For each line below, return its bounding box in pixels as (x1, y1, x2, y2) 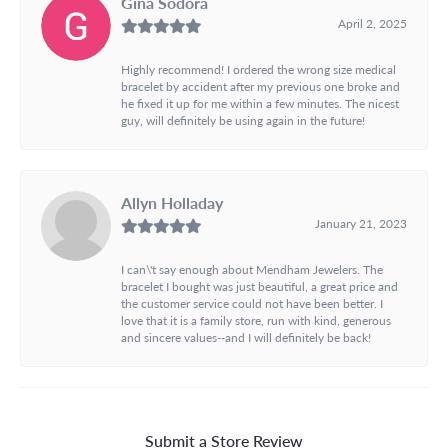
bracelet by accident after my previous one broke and (121, 77, 400, 94)
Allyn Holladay (121, 190, 223, 214)
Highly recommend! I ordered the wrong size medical (121, 60, 396, 77)
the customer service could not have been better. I (121, 294, 383, 311)
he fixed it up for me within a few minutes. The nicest (121, 94, 399, 111)
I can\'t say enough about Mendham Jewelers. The (121, 260, 383, 277)
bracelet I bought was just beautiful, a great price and (121, 277, 398, 294)
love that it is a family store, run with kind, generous (121, 311, 391, 328)
